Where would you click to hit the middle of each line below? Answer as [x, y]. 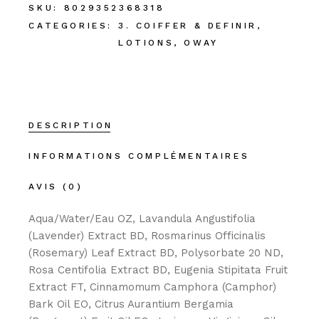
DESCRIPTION [71, 126]
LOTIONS [146, 43]
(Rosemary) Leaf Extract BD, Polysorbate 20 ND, [156, 253]
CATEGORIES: [70, 26]
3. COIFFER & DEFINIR [187, 26]
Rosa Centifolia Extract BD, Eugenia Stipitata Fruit [158, 270]
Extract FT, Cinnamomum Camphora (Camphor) [153, 287]
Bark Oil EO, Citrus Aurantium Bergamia [131, 304]
